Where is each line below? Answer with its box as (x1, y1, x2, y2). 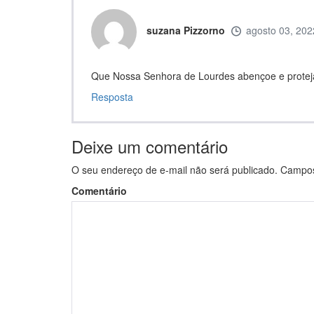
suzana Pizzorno (146, 23, 225, 38)
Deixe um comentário (71, 134, 228, 159)
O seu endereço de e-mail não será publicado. (71, 163, 278, 177)
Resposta (91, 90, 133, 104)
